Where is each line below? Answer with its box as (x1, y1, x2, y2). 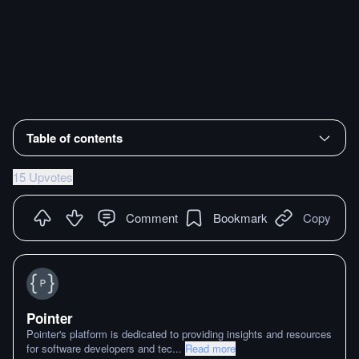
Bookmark (213, 208, 268, 226)
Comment (126, 208, 178, 226)
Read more (185, 341, 236, 356)
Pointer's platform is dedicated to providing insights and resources (26, 326, 332, 341)
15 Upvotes (13, 167, 73, 185)
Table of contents (26, 128, 123, 147)
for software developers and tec (26, 341, 172, 356)
